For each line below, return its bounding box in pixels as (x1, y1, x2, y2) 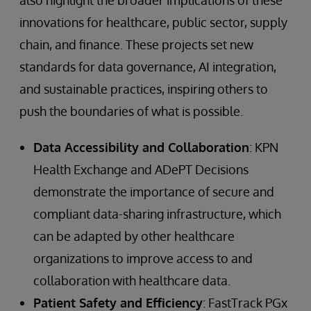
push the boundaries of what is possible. (19, 103, 243, 119)
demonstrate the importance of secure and (33, 183, 274, 199)
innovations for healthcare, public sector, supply (19, 14, 287, 30)
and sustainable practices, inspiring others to (19, 81, 268, 96)
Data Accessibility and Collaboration (33, 139, 249, 155)
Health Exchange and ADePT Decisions (33, 161, 249, 177)
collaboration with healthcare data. (33, 272, 230, 288)
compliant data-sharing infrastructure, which (33, 205, 281, 221)
